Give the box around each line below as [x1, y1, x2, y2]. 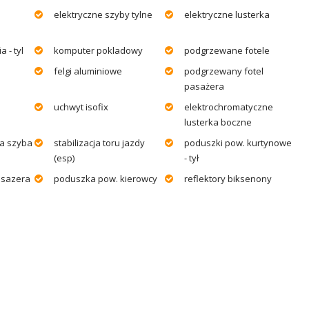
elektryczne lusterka [184, 8, 270, 21]
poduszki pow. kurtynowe [184, 136, 292, 149]
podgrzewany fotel [184, 64, 263, 77]
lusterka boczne [184, 115, 252, 128]
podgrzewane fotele [184, 43, 270, 57]
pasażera [184, 79, 224, 92]
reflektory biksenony [184, 172, 272, 185]
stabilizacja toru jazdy [54, 136, 145, 149]
